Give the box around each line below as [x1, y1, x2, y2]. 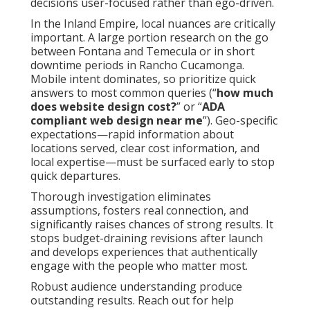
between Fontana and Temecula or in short [30, 44, 255, 60]
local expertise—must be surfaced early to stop [30, 154, 275, 170]
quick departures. [30, 168, 120, 184]
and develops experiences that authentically [30, 244, 257, 260]
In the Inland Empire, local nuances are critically [30, 16, 275, 32]
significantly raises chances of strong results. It [30, 217, 273, 232]
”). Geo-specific [203, 113, 277, 129]
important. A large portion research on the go [30, 30, 268, 46]
